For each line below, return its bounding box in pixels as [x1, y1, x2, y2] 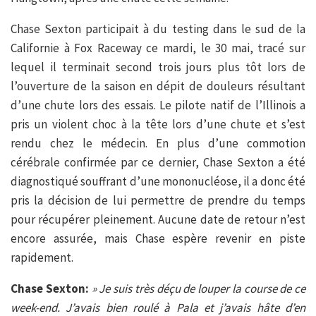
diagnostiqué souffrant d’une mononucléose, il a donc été [11, 173, 305, 189]
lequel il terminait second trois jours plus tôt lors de [11, 59, 305, 75]
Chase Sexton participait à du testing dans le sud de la [11, 20, 305, 37]
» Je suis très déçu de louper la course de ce [88, 280, 305, 296]
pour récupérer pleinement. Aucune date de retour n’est [11, 211, 305, 227]
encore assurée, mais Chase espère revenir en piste [11, 230, 305, 246]
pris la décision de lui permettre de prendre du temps [11, 192, 305, 208]
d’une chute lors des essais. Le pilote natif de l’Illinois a [11, 97, 305, 113]
